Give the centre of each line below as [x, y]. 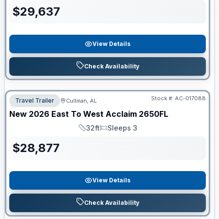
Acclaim [121, 114]
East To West [77, 114]
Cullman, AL [81, 101]
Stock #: [163, 98]
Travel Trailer [35, 100]
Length [88, 132]
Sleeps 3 [122, 128]
